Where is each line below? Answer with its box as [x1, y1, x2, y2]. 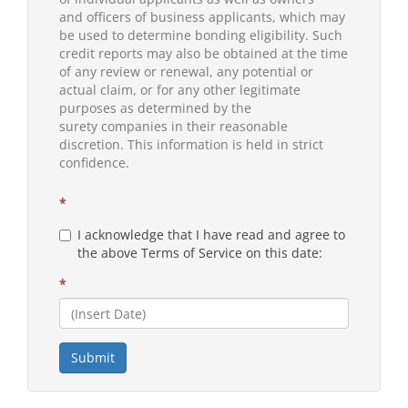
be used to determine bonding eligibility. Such [59, 26, 342, 45]
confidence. [59, 154, 129, 172]
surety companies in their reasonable [59, 117, 288, 136]
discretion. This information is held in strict [59, 136, 323, 154]
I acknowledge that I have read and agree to [77, 226, 345, 244]
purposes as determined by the [59, 99, 251, 117]
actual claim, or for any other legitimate [59, 81, 301, 99]
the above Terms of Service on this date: [77, 244, 322, 262]
